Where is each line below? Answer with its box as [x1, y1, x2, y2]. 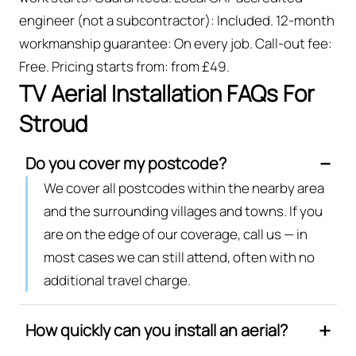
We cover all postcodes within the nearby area [44, 178, 324, 197]
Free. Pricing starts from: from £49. [19, 56, 230, 75]
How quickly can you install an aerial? [25, 319, 288, 341]
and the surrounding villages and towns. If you [44, 201, 323, 220]
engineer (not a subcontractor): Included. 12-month [19, 10, 335, 29]
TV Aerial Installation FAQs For [19, 77, 315, 108]
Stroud [19, 107, 87, 138]
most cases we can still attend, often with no [44, 247, 315, 266]
